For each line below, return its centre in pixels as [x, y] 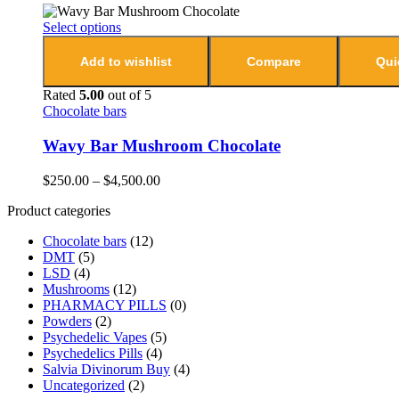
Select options [82, 28]
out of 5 [128, 95]
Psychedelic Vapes [95, 337]
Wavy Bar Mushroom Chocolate [162, 145]
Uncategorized [84, 385]
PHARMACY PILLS [105, 305]
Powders [67, 321]
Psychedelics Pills [93, 353]
